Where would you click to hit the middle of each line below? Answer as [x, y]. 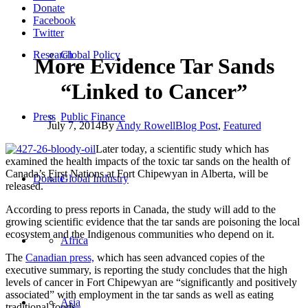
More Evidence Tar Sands [154, 66]
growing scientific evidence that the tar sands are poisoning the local [153, 221]
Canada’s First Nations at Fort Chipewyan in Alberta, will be [137, 173]
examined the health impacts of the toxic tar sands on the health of [148, 161]
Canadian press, [60, 257]
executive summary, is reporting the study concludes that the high [146, 269]
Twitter [48, 33]
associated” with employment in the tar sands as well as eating [140, 294]
